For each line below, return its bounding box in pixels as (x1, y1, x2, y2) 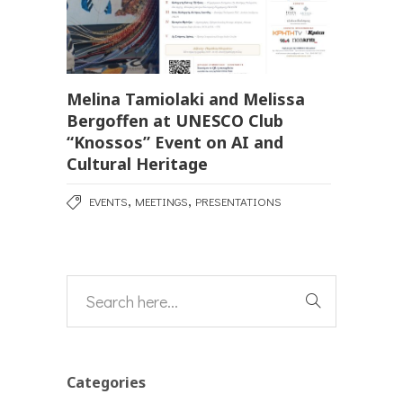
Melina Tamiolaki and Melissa (67, 88, 305, 111)
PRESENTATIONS (195, 193, 282, 210)
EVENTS (89, 193, 128, 210)
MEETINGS (135, 193, 188, 210)
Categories (67, 372, 146, 393)
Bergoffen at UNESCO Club (67, 110, 283, 132)
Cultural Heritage (67, 153, 208, 175)
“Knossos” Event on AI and (67, 131, 283, 154)
